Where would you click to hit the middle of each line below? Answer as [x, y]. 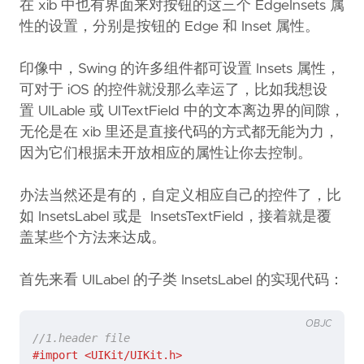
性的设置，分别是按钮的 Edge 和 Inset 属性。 [169, 26]
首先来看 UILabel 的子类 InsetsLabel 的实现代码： [182, 280]
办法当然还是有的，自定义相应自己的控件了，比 [180, 195]
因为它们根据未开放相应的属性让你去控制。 [166, 153]
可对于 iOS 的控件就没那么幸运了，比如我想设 [173, 90]
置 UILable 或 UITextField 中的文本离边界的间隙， [182, 111]
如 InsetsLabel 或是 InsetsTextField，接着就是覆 [175, 217]
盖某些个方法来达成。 [93, 238]
